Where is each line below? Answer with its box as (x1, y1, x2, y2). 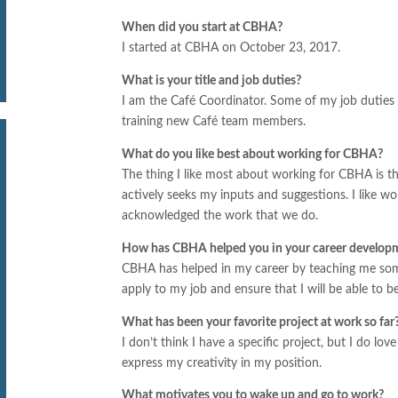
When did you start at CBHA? (122, 20, 283, 34)
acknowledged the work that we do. (122, 209, 319, 222)
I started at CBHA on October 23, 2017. (122, 41, 341, 54)
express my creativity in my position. (122, 356, 322, 370)
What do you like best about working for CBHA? (122, 147, 384, 161)
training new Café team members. (122, 115, 306, 128)
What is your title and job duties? (122, 74, 302, 87)
